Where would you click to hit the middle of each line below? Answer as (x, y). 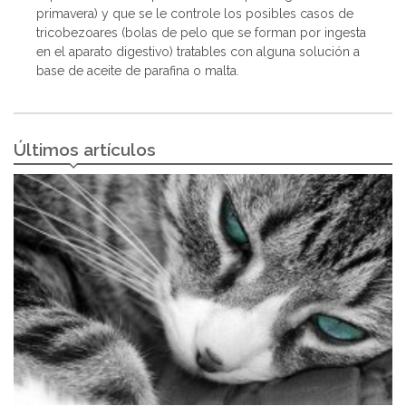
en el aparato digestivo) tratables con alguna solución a (198, 51)
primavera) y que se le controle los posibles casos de (195, 13)
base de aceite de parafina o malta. (138, 70)
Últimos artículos (85, 150)
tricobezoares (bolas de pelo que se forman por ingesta (201, 32)
